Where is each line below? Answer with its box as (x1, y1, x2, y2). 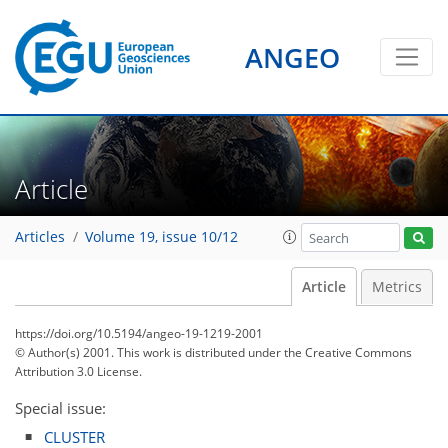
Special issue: (15, 398, 106, 418)
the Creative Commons (284, 344, 412, 361)
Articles (15, 228, 65, 247)
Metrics (372, 278, 422, 296)
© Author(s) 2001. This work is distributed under (15, 344, 284, 361)
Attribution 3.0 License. (15, 363, 142, 380)
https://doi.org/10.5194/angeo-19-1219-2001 (15, 325, 263, 342)
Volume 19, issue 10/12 (85, 228, 238, 247)
